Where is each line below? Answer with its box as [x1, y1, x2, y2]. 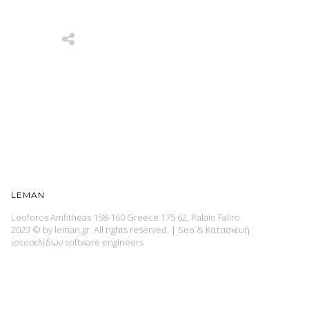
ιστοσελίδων [11, 236, 63, 248]
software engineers [65, 236, 143, 248]
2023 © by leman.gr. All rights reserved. [11, 223, 171, 236]
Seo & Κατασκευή [178, 223, 250, 236]
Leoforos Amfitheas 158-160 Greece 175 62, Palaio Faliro [11, 211, 240, 223]
